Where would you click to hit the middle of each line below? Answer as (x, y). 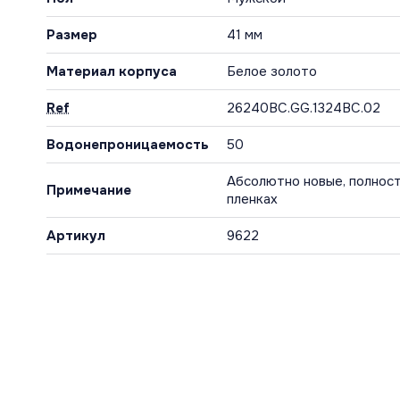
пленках (252, 200)
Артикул (76, 236)
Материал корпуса (112, 72)
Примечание (89, 191)
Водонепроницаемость (128, 145)
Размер (72, 35)
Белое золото (272, 72)
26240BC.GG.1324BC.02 (304, 108)
